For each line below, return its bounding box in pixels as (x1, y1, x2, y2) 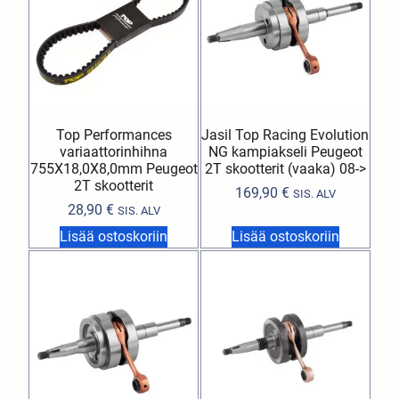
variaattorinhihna (60, 143, 168, 161)
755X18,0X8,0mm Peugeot (29, 160, 198, 178)
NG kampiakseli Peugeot (208, 143, 362, 161)
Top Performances (55, 126, 172, 144)
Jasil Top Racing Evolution (201, 126, 370, 144)
